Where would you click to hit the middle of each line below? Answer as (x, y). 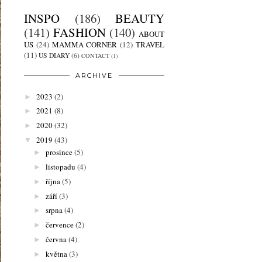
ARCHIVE (94, 76)
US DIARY (54, 56)
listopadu (60, 167)
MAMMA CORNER (85, 45)
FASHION (80, 32)
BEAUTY (140, 18)
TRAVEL (150, 45)
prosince (59, 152)
